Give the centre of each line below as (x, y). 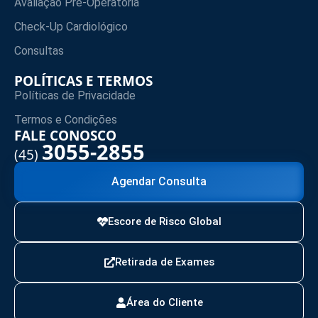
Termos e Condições (66, 119)
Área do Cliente (164, 302)
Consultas (39, 50)
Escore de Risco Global (164, 221)
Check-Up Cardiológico (71, 26)
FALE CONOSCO (65, 135)
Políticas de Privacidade (75, 95)
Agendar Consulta (159, 181)
